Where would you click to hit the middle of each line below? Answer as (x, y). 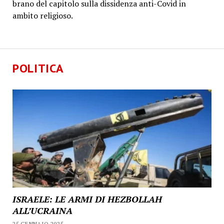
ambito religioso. (42, 16)
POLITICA (38, 68)
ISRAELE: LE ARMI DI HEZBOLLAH (87, 199)
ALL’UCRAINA (42, 211)
